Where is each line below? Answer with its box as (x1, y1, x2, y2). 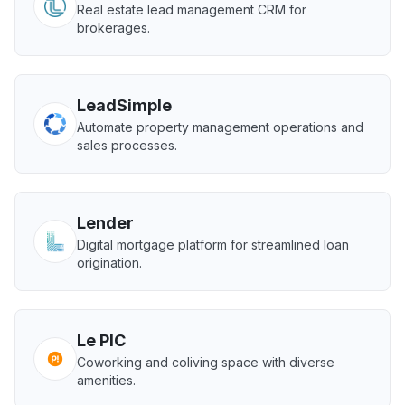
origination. (77, 255, 142, 270)
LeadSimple (77, 96, 172, 115)
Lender (77, 213, 134, 232)
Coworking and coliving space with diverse (77, 354, 334, 370)
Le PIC (77, 331, 126, 350)
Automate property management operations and (77, 119, 363, 135)
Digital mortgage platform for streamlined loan (77, 237, 349, 252)
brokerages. (77, 20, 150, 35)
